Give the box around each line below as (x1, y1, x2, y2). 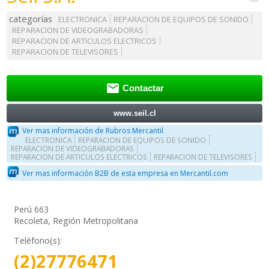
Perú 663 (14, 204, 49, 216)
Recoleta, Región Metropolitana (14, 215, 139, 227)
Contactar (122, 83, 164, 94)
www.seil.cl (113, 108, 156, 118)
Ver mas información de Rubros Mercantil (22, 125, 164, 136)
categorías (9, 13, 53, 25)
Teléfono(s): (14, 235, 62, 247)
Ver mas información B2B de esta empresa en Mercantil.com (22, 168, 229, 178)
